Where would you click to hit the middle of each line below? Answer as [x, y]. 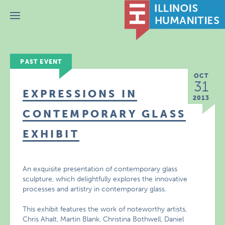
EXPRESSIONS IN [80, 94]
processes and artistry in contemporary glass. [95, 189]
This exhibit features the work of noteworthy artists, [105, 209]
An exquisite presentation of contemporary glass [100, 169]
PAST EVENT [41, 62]
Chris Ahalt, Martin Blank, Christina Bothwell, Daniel [103, 219]
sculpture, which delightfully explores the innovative [105, 179]
